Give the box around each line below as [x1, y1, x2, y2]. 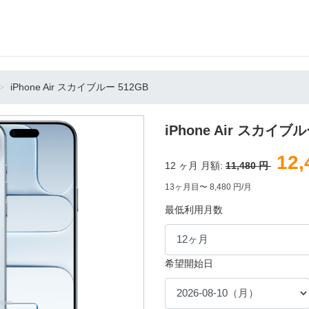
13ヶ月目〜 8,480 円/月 [165, 182, 252, 192]
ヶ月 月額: [176, 160, 226, 171]
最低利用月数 [165, 204, 223, 215]
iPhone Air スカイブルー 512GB [8, 81, 148, 92]
